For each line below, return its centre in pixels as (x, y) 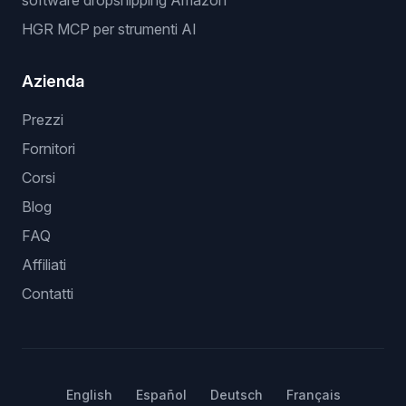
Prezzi (43, 120)
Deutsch (236, 395)
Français (313, 395)
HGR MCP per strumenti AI (109, 29)
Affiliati (44, 265)
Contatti (48, 294)
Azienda (53, 81)
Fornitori (48, 149)
